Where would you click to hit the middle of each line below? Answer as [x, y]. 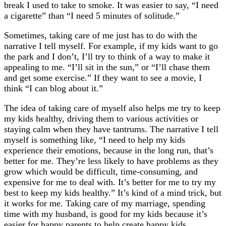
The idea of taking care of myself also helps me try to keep [112, 108]
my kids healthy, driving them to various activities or [101, 119]
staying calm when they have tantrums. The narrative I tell [111, 129]
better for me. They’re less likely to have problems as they [111, 161]
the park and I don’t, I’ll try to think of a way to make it [107, 57]
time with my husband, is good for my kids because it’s [106, 214]
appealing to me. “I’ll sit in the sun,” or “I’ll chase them [107, 67]
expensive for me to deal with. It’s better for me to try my [110, 182]
